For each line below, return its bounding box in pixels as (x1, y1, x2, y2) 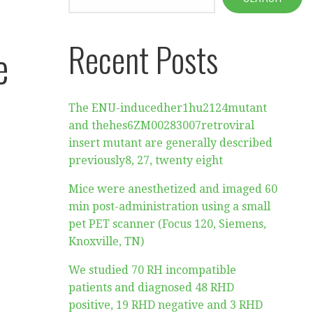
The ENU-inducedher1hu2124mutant (68, 101, 268, 115)
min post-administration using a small (68, 200, 271, 213)
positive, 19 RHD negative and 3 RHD (68, 298, 263, 312)
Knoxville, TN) (68, 235, 145, 248)
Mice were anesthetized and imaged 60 (68, 182, 278, 196)
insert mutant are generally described (68, 136, 273, 150)
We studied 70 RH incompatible (68, 263, 237, 277)
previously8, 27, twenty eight (68, 154, 224, 167)
